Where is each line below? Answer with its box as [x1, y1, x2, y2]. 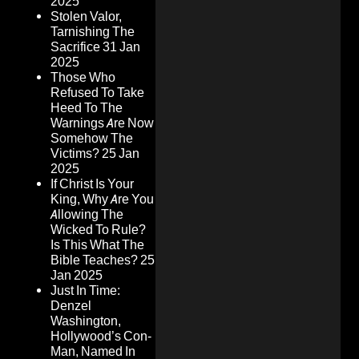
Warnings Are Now [50, 115, 154, 131]
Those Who [50, 70, 115, 86]
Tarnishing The [50, 24, 135, 40]
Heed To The [50, 100, 123, 116]
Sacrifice [50, 39, 100, 55]
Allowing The [50, 207, 123, 223]
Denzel [50, 298, 91, 314]
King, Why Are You [50, 192, 154, 208]
